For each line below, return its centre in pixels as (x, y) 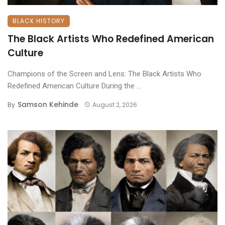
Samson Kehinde (48, 104)
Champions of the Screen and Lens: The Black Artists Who (104, 74)
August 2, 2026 (115, 104)
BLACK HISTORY (39, 21)
